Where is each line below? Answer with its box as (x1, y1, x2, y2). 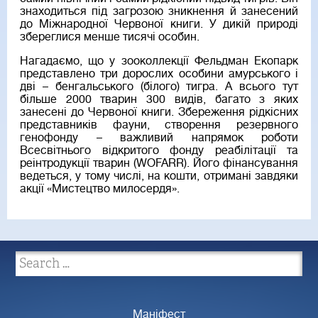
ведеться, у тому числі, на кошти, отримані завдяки (20, 170, 298, 183)
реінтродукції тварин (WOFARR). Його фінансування (20, 157, 298, 170)
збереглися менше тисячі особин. (20, 31, 199, 44)
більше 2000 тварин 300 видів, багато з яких (20, 93, 298, 106)
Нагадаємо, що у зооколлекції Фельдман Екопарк (20, 55, 298, 68)
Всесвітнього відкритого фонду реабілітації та (20, 144, 298, 158)
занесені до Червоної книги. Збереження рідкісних (20, 106, 298, 119)
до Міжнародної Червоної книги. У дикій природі (20, 18, 298, 31)
